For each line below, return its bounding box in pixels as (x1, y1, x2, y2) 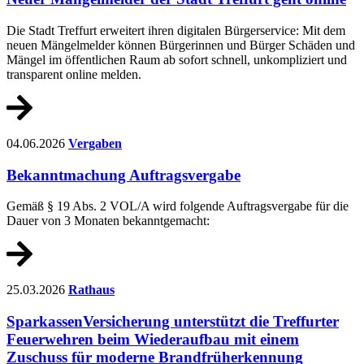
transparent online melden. (6, 67, 141, 82)
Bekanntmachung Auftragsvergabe (6, 166, 240, 184)
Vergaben (68, 136, 122, 150)
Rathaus (68, 282, 115, 297)
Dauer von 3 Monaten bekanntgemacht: (6, 214, 210, 228)
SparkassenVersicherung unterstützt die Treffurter (6, 312, 339, 330)
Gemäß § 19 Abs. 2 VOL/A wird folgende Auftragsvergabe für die (6, 199, 349, 214)
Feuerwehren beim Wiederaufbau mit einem (6, 330, 299, 348)
